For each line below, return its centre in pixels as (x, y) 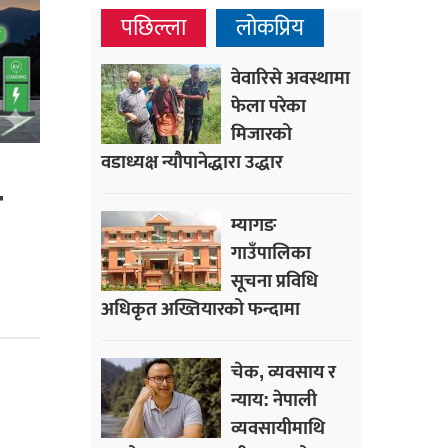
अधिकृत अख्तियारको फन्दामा (200, 309)
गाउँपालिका (271, 253)
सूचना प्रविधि (274, 281)
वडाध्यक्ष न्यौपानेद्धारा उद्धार (192, 162)
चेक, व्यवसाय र (283, 372)
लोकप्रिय (270, 28)
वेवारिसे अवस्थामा (290, 78)
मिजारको (261, 134)
